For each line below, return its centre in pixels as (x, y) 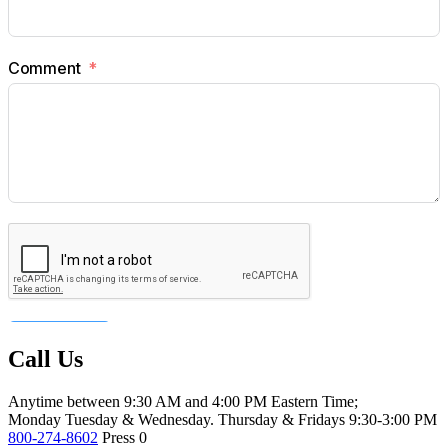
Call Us (45, 358)
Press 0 (122, 437)
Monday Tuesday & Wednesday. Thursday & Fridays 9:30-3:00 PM (222, 419)
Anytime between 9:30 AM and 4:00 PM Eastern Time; (183, 401)
